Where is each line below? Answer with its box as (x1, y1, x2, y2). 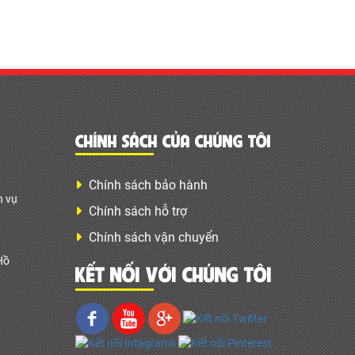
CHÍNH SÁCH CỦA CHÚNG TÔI (74, 134, 271, 151)
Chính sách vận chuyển (88, 230, 219, 246)
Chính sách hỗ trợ (88, 204, 187, 219)
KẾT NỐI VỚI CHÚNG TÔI (74, 267, 272, 287)
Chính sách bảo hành (88, 177, 208, 193)
